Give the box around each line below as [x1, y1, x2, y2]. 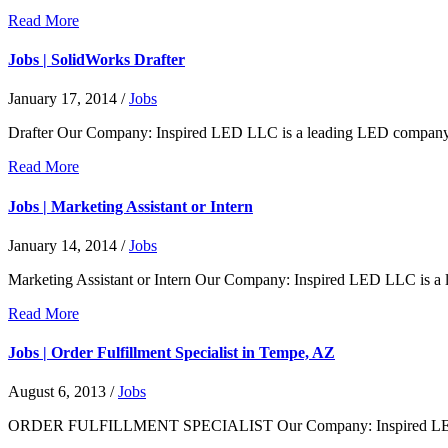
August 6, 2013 [8, 383, 106, 401]
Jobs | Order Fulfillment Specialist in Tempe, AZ [8, 344, 335, 362]
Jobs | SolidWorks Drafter [8, 51, 185, 69]
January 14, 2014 [8, 236, 117, 254]
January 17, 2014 [8, 90, 117, 108]
